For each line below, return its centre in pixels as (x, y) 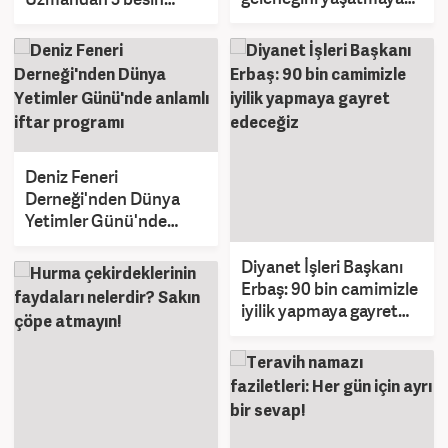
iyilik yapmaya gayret (319, 310)
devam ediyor (292, 19)
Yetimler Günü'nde (96, 221)
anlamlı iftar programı (105, 243)
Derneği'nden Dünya (102, 199)
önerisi (50, 20)
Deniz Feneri (71, 177)
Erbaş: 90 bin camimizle (329, 288)
